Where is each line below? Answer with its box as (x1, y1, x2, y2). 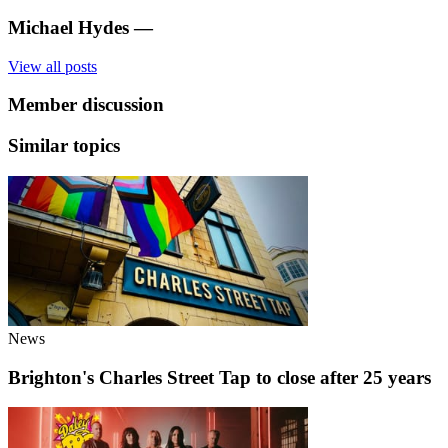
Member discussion (8, 94, 164, 116)
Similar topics (8, 135, 120, 157)
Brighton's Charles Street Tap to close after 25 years (8, 366, 431, 388)
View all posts (8, 57, 97, 75)
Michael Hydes (8, 16, 129, 38)
